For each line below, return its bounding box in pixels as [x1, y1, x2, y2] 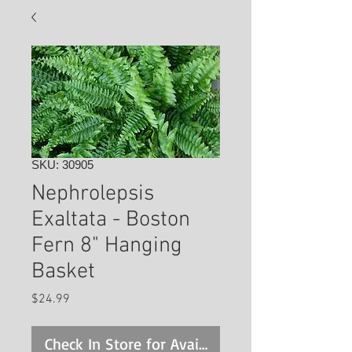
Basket [31, 258, 95, 285]
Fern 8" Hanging [31, 233, 182, 259]
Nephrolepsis [31, 181, 154, 207]
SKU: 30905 [31, 158, 93, 171]
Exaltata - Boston [31, 207, 190, 233]
